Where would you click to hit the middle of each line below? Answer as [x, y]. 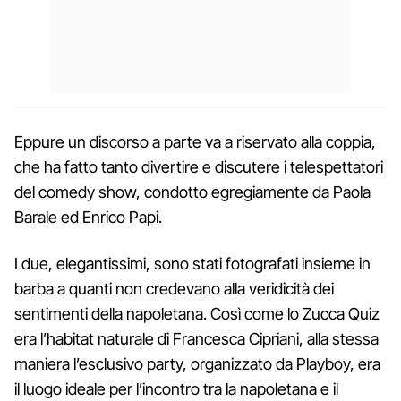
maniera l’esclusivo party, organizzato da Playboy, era [197, 363]
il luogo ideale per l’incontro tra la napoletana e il [176, 388]
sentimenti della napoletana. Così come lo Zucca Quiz [197, 313]
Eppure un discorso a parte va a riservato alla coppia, [195, 141]
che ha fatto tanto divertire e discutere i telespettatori [199, 166]
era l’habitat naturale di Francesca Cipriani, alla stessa [196, 338]
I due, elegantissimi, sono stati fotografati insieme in [192, 263]
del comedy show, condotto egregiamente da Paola [192, 192]
